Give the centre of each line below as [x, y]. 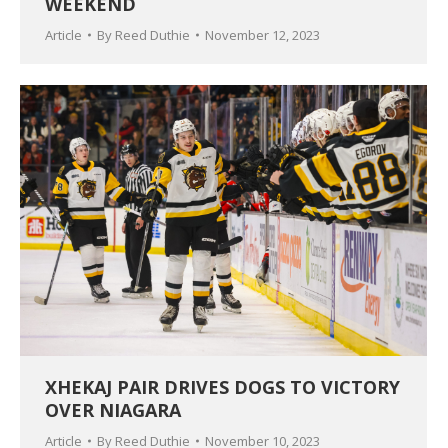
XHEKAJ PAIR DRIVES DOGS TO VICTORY [222, 387]
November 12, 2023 [262, 35]
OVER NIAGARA [113, 410]
